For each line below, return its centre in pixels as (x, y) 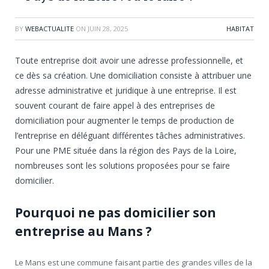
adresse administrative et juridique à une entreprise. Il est (126, 90)
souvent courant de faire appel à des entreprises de (115, 105)
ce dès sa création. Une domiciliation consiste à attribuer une (133, 75)
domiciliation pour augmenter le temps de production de (125, 120)
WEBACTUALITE (50, 29)
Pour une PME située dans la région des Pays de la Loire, (126, 150)
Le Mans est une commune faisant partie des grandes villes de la (134, 262)
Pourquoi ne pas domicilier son (116, 212)
